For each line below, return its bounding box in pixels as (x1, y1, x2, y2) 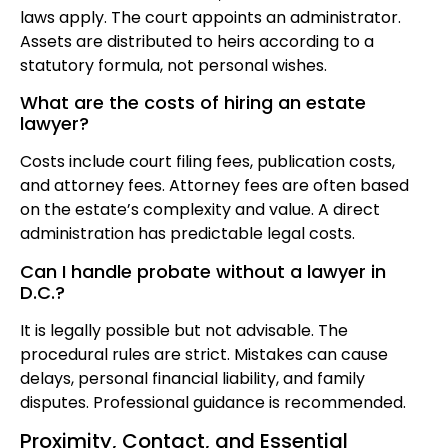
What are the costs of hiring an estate (20, 90, 366, 116)
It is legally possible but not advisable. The (20, 318, 348, 342)
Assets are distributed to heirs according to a (20, 29, 374, 53)
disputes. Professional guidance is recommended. (20, 390, 406, 414)
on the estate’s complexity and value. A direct (20, 198, 380, 222)
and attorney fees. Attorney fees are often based (20, 174, 409, 198)
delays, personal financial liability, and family (20, 366, 365, 390)
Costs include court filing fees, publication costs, (20, 150, 395, 174)
